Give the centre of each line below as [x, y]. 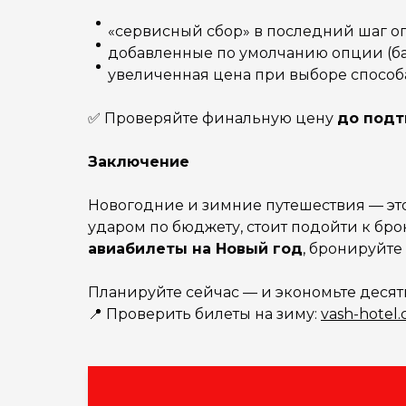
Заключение [139, 162]
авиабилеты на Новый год [195, 249]
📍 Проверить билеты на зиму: [204, 314]
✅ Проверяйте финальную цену [213, 118]
